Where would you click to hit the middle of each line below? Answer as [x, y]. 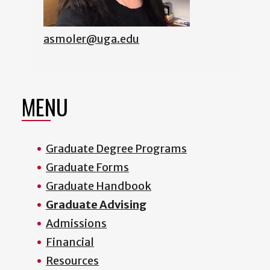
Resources [72, 260]
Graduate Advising [96, 204]
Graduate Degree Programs [116, 148]
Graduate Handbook [99, 186]
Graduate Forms [87, 167]
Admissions [76, 223]
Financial [70, 242]
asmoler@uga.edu [91, 39]
